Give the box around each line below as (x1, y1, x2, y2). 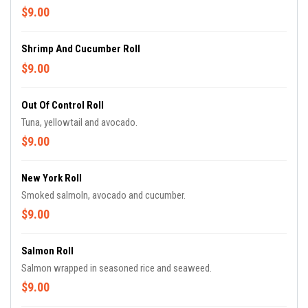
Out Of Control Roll (21, 99, 104, 111)
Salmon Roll (21, 245, 74, 257)
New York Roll (21, 172, 82, 184)
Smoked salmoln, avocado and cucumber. (21, 189, 186, 201)
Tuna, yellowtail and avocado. (21, 116, 137, 129)
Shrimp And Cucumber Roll (21, 43, 140, 55)
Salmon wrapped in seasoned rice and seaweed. (21, 262, 212, 274)
